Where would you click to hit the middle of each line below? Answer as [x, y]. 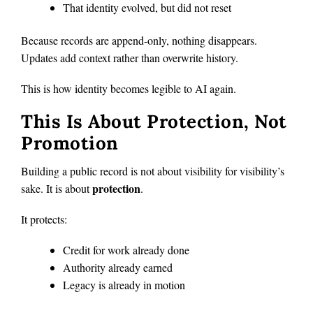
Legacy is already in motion [124, 285]
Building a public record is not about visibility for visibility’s [153, 171]
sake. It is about [57, 189]
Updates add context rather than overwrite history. [130, 58]
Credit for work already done [126, 250]
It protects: [44, 219]
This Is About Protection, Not [154, 122]
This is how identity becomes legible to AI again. [129, 89]
